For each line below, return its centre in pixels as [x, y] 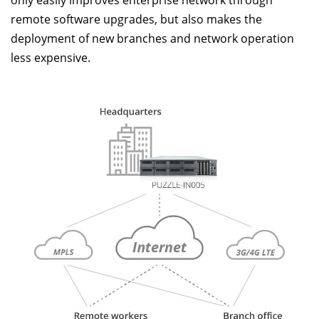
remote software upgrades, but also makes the [136, 19]
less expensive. [51, 57]
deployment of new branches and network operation [152, 38]
